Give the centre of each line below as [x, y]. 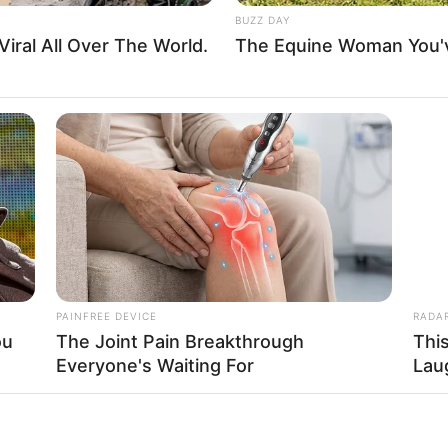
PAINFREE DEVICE [106, 316]
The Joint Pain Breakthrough [180, 342]
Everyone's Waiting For [155, 366]
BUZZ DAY [262, 20]
